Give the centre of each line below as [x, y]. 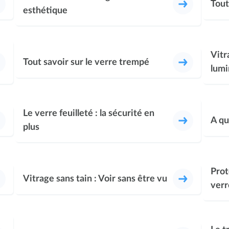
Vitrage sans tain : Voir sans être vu [95, 179]
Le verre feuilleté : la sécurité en [88, 113]
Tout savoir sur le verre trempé [86, 63]
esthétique [45, 11]
